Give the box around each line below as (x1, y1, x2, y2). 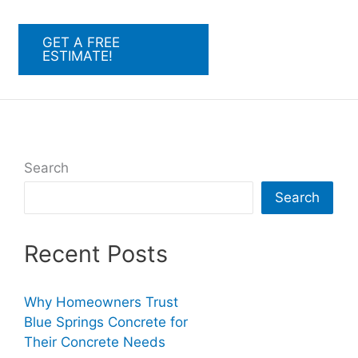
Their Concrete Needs (23, 334, 165, 351)
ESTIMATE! (42, 48, 113, 64)
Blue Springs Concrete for (23, 314, 188, 331)
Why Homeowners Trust (23, 294, 178, 311)
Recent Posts (23, 240, 168, 268)
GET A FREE (42, 34, 120, 50)
